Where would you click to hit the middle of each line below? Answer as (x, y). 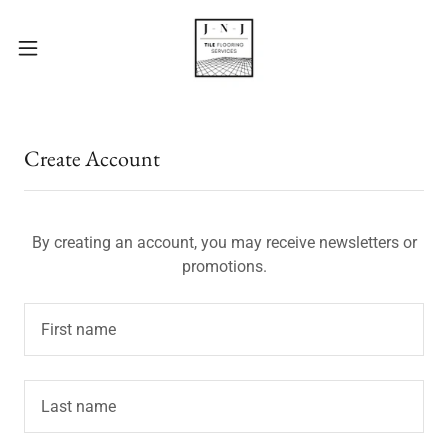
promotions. (224, 266)
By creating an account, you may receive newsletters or (224, 242)
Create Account (92, 158)
